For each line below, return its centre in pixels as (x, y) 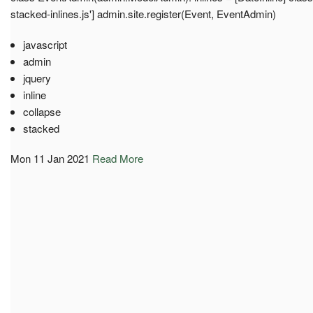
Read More (118, 158)
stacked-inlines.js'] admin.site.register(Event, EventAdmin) (143, 13)
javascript (45, 44)
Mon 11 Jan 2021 (50, 158)
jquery (37, 78)
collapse (42, 111)
